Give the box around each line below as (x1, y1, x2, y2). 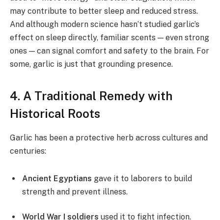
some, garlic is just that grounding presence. (10, 59, 173, 69)
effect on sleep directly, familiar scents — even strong (10, 33, 209, 43)
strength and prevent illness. (22, 187, 128, 196)
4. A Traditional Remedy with (10, 88, 172, 103)
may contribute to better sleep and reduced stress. (10, 6, 198, 16)
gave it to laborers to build (92, 173, 192, 183)
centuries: (10, 146, 46, 156)
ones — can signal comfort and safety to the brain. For (10, 46, 209, 56)
